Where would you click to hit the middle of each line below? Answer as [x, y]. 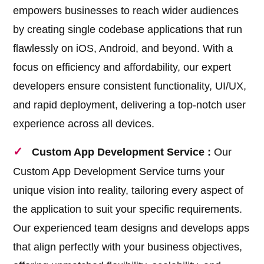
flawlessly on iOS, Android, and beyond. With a [123, 49]
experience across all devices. [84, 124]
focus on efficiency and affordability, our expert [122, 67]
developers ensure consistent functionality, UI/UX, [130, 86]
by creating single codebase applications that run [128, 30]
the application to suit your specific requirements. [128, 209]
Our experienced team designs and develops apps [131, 228]
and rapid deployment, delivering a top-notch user [130, 105]
